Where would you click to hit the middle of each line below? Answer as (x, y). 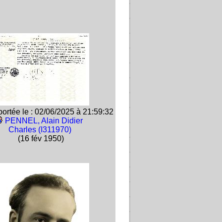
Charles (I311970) (40, 130)
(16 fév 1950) (40, 139)
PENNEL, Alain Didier (44, 121)
